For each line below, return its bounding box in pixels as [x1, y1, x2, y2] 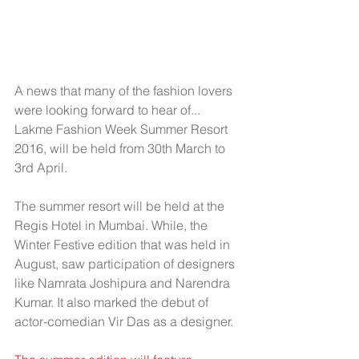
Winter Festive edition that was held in [14, 236, 233, 252]
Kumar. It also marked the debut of [14, 293, 212, 310]
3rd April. [14, 159, 67, 175]
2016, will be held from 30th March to [14, 139, 228, 156]
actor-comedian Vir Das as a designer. [14, 313, 233, 329]
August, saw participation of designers [14, 255, 238, 272]
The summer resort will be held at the [14, 197, 228, 214]
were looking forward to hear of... [14, 101, 204, 118]
